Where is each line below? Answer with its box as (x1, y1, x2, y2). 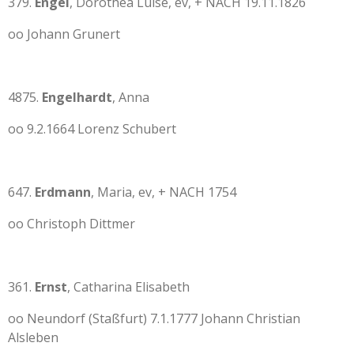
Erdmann (35, 183, 91, 201)
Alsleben (8, 329, 58, 346)
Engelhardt (42, 88, 112, 106)
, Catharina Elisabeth (67, 278, 190, 296)
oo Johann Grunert (8, 25, 120, 43)
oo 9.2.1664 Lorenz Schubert (8, 120, 176, 137)
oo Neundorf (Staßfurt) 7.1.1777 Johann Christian (8, 310, 300, 327)
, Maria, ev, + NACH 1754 (91, 183, 236, 201)
